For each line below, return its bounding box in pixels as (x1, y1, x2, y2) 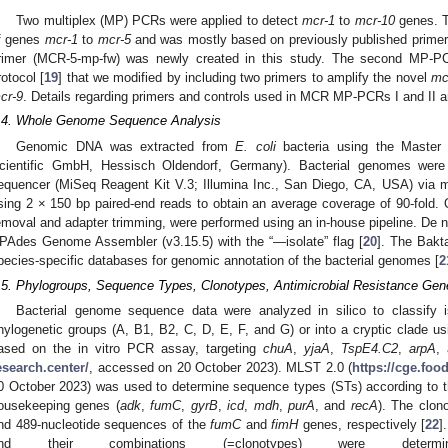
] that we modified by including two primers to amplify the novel (58, 69, 431, 85)
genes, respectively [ (298, 417, 426, 433)
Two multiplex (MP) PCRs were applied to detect (16, 12, 303, 28)
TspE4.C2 (341, 341, 398, 357)
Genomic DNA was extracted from (16, 138, 236, 154)
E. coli (235, 138, 276, 154)
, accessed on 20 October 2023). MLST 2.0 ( (89, 360, 352, 376)
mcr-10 (354, 12, 395, 28)
